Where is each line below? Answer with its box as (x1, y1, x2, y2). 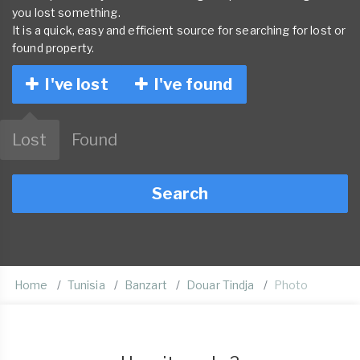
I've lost (39, 75, 108, 94)
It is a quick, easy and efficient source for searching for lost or (12, 23, 346, 37)
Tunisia (67, 278, 105, 292)
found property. (12, 41, 95, 55)
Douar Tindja (186, 278, 255, 292)
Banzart (124, 278, 167, 292)
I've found (147, 75, 233, 94)
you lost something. (12, 6, 121, 19)
